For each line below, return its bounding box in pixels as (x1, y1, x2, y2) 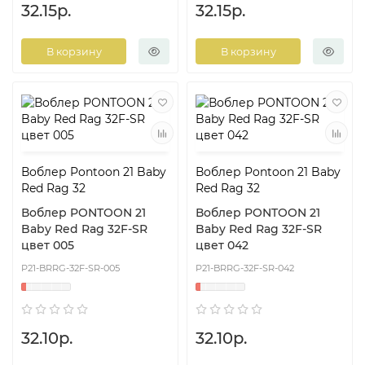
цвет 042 (196, 238, 248, 253)
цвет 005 (21, 238, 74, 253)
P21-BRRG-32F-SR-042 (196, 262, 294, 275)
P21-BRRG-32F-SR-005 (21, 262, 120, 275)
